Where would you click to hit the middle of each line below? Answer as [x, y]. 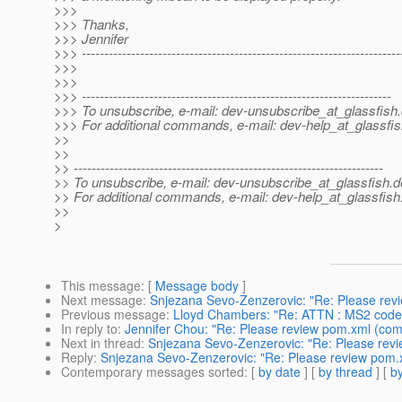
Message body [197, 286]
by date [280, 372]
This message [101, 286]
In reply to [89, 329]
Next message [102, 300]
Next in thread [101, 343]
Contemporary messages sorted [153, 372]
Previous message [114, 315]
